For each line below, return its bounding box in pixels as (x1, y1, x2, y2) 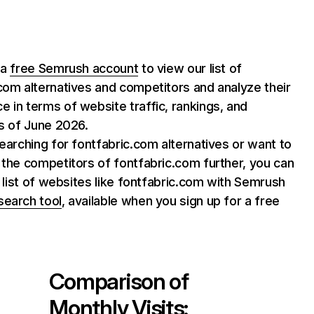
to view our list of (138, 61, 243, 76)
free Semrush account (10, 61, 139, 76)
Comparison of (48, 268, 189, 295)
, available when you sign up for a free (61, 193, 280, 208)
